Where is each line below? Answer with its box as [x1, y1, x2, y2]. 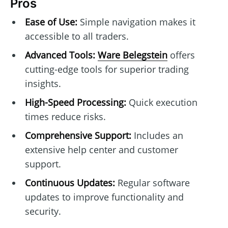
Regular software [115, 176, 190, 189]
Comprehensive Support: [24, 129, 131, 141]
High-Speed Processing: [24, 96, 126, 108]
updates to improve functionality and [24, 190, 184, 203]
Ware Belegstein [97, 48, 167, 61]
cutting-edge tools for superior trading [24, 63, 189, 75]
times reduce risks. [24, 110, 106, 123]
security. [24, 205, 61, 217]
